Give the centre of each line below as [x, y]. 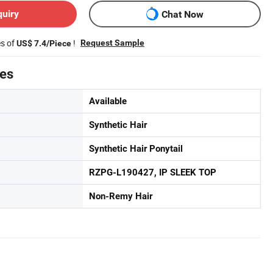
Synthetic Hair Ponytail [136, 149]
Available [108, 101]
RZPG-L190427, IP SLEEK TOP [153, 173]
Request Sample [112, 43]
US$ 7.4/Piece [44, 44]
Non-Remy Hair [121, 197]
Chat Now [183, 14]
